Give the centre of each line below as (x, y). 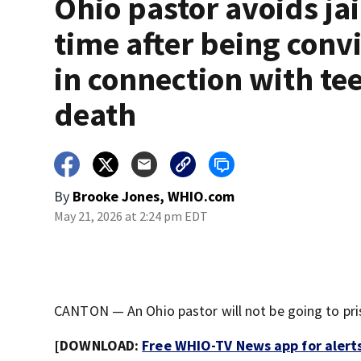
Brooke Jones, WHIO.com (154, 197)
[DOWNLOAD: (98, 346)
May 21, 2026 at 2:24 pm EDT (131, 216)
